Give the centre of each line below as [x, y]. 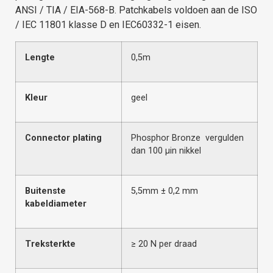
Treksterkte [50, 244]
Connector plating [63, 138]
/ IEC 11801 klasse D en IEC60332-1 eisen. [109, 25]
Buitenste [45, 191]
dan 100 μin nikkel [166, 151]
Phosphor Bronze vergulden [187, 138]
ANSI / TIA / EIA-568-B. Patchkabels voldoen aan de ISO [136, 10]
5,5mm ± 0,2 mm [165, 191]
